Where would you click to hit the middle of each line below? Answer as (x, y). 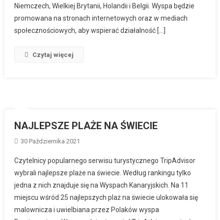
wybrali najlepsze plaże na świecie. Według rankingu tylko (103, 173)
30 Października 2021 (51, 141)
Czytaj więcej (53, 55)
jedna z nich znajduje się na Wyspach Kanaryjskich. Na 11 (102, 185)
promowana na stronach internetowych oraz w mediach (101, 18)
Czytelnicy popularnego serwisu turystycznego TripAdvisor (105, 160)
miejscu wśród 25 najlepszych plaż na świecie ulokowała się (106, 197)
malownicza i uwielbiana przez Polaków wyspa (87, 209)
